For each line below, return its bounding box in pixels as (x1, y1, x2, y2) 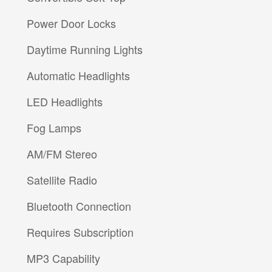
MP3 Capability (27, 250, 100, 267)
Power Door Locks (27, 15, 116, 32)
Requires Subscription (27, 224, 134, 240)
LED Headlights (27, 93, 103, 110)
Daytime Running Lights (27, 41, 143, 58)
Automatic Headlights (27, 67, 130, 84)
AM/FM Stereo (27, 146, 97, 162)
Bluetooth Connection (27, 198, 131, 214)
